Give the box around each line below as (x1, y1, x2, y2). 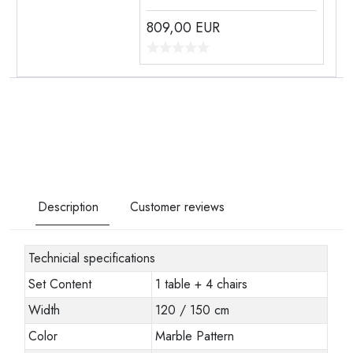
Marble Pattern (155, 326, 235, 345)
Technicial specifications (28, 248, 156, 267)
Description (38, 197, 98, 216)
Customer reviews (130, 197, 225, 216)
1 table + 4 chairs (155, 274, 248, 293)
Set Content (28, 274, 92, 293)
